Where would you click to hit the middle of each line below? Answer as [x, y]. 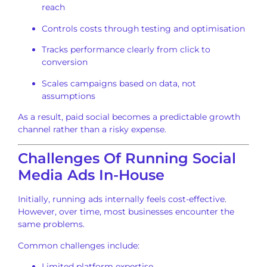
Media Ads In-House [91, 175]
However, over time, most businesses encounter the [126, 212]
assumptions [69, 96]
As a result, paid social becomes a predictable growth [129, 117]
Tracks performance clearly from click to [126, 50]
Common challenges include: [79, 245]
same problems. [51, 224]
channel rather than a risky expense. [92, 129]
